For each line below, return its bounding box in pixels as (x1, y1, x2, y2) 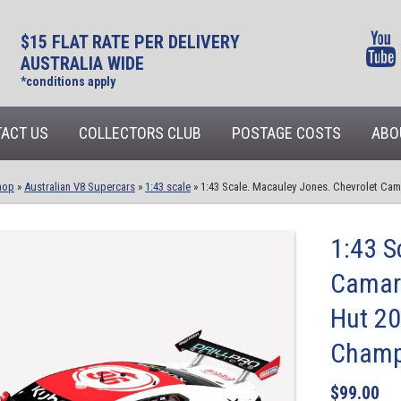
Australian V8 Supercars (24, 180, 135, 193)
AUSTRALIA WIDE (20, 53, 144, 74)
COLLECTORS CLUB (79, 124, 201, 142)
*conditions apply (20, 74, 115, 89)
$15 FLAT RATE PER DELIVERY (20, 31, 240, 53)
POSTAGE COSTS (232, 124, 341, 142)
